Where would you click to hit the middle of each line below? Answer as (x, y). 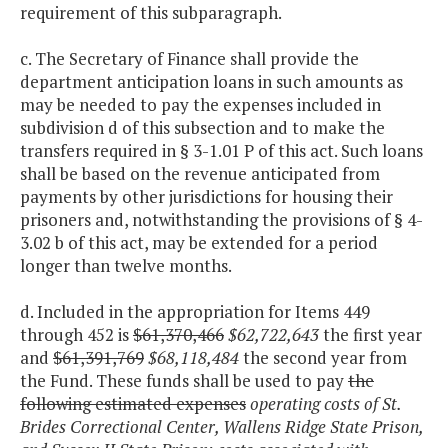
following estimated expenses (133, 404)
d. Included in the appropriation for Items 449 (195, 312)
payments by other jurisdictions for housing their (206, 197)
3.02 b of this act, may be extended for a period (199, 243)
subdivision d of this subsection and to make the (202, 128)
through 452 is (76, 335)
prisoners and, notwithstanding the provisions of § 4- (221, 220)
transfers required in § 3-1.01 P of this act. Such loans (221, 151)
